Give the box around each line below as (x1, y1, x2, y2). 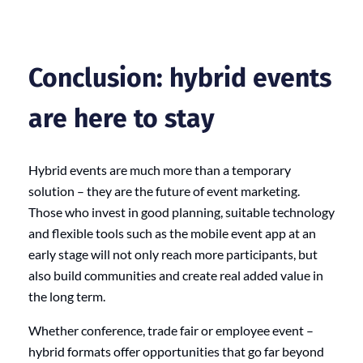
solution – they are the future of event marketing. (28, 183, 300, 199)
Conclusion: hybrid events (28, 62, 331, 93)
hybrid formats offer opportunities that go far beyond (28, 344, 324, 360)
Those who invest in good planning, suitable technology (28, 204, 335, 220)
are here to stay (28, 102, 215, 134)
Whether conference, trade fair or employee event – (28, 322, 314, 339)
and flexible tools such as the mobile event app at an (28, 225, 316, 241)
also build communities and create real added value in (28, 267, 323, 284)
